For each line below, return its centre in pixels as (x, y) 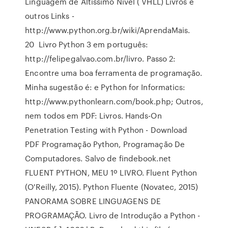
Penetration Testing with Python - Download (106, 130)
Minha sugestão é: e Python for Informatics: (105, 87)
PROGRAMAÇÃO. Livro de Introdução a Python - (113, 215)
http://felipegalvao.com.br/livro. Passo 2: (101, 59)
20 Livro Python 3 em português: (87, 44)
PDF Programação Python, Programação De (105, 144)
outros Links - (50, 16)
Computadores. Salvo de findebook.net (99, 158)
